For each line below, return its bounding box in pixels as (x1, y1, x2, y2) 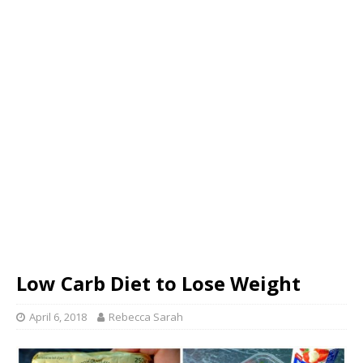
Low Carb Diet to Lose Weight (16, 269, 301, 297)
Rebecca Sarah (109, 309, 183, 324)
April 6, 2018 (29, 309, 87, 324)
